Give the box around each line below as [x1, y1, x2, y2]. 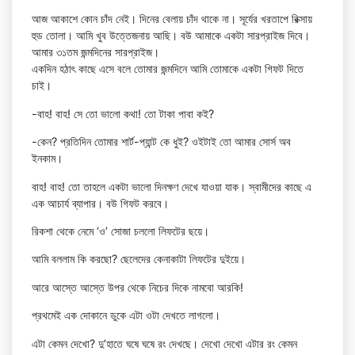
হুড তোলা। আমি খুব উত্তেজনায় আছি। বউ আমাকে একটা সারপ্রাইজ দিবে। [32, 29, 310, 43]
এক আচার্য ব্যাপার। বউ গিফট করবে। [32, 196, 169, 210]
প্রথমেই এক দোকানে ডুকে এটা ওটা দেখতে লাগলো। [32, 308, 220, 323]
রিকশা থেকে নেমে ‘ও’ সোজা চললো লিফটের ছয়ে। [32, 224, 209, 238]
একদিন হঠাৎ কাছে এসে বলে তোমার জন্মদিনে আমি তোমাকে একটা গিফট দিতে [32, 62, 303, 76]
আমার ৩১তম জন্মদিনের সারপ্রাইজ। [32, 45, 159, 59]
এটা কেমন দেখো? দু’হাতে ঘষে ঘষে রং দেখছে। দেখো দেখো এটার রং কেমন [32, 336, 297, 350]
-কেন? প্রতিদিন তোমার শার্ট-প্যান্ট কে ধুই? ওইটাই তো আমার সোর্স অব [32, 135, 291, 149]
